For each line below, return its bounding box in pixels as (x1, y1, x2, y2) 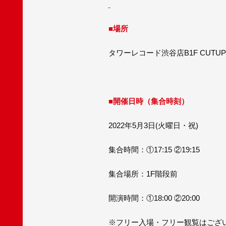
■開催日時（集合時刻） (108, 96, 189, 105)
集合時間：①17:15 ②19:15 (108, 145, 200, 154)
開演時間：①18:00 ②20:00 (108, 193, 200, 202)
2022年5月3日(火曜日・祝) (108, 121, 198, 130)
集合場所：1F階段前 (108, 169, 178, 178)
